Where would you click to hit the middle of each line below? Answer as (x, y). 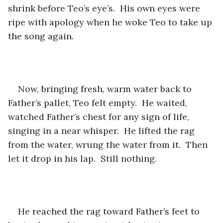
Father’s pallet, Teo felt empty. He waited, (99, 103)
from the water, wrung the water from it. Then (109, 144)
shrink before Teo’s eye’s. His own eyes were (105, 8)
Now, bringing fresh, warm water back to (106, 89)
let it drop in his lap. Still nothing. (82, 158)
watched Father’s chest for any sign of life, (100, 116)
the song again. (41, 36)
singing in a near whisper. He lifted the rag (103, 130)
